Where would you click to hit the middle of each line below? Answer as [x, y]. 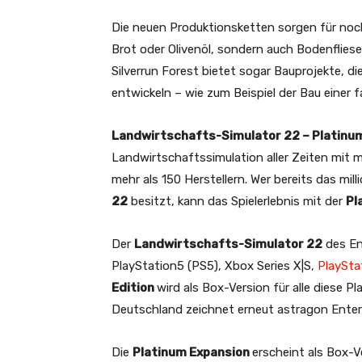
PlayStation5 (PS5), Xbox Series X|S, [215, 266]
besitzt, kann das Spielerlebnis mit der [237, 202]
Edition [134, 288]
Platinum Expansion [192, 353]
